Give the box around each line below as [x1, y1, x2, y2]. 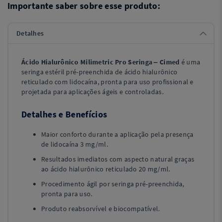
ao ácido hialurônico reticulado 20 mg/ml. [41, 165, 170, 173]
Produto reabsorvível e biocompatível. [41, 204, 160, 213]
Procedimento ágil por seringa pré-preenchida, [41, 179, 184, 188]
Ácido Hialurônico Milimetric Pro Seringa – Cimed [21, 57, 180, 66]
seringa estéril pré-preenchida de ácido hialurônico [21, 67, 178, 76]
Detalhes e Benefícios [21, 109, 108, 120]
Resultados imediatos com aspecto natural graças [41, 155, 195, 164]
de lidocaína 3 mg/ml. [41, 140, 108, 149]
